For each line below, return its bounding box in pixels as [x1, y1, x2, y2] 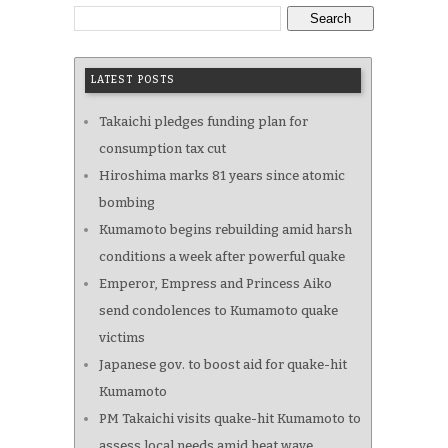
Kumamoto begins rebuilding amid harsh [99, 222, 352, 238]
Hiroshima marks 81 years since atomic [99, 168, 345, 184]
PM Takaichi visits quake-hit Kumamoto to [99, 411, 361, 427]
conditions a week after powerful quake [99, 249, 345, 265]
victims [99, 330, 145, 346]
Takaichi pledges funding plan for [99, 114, 308, 130]
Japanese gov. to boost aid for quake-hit [99, 357, 347, 373]
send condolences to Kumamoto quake [99, 303, 338, 319]
